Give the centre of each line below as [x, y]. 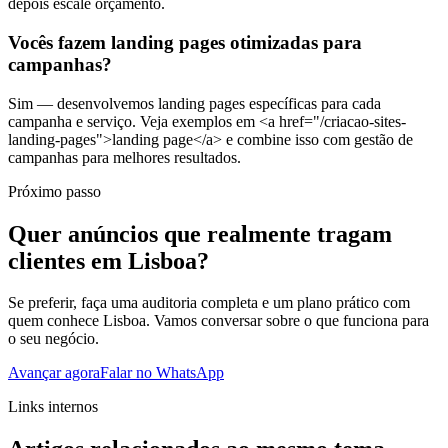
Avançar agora [54, 373]
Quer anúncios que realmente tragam [200, 233]
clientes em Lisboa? [108, 260]
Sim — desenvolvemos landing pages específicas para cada [194, 103]
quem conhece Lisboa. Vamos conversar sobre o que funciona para [218, 321]
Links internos [53, 407]
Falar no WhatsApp [162, 373]
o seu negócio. [53, 339]
